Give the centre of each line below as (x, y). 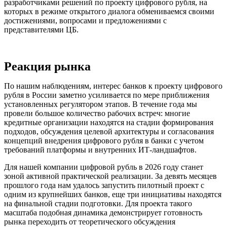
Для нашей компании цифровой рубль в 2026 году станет (104, 167)
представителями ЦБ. (41, 29)
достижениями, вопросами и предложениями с (85, 20)
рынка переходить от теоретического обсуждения (90, 221)
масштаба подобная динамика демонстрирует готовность (103, 212)
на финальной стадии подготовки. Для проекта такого (98, 203)
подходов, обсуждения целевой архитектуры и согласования (109, 131)
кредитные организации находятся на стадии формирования (109, 122)
